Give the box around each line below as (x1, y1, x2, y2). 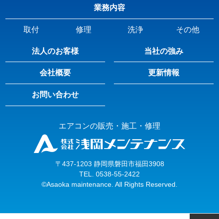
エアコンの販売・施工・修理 (59, 121, 160, 130)
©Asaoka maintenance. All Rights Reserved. (42, 180, 177, 189)
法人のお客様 (32, 46, 79, 55)
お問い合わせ (32, 90, 79, 99)
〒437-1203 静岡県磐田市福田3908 (55, 160, 164, 168)
